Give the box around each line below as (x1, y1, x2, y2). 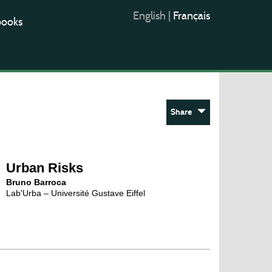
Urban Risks (6, 160, 84, 175)
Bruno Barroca (6, 177, 67, 187)
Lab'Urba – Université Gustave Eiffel (6, 188, 146, 198)
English (133, 9, 168, 22)
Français (173, 9, 210, 22)
